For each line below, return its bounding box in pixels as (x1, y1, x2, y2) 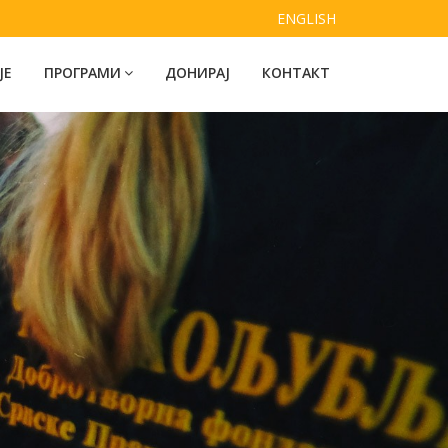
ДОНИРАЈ (165, 63, 230, 82)
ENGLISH (277, 9, 336, 28)
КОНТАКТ (262, 63, 330, 82)
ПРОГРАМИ (44, 63, 121, 82)
